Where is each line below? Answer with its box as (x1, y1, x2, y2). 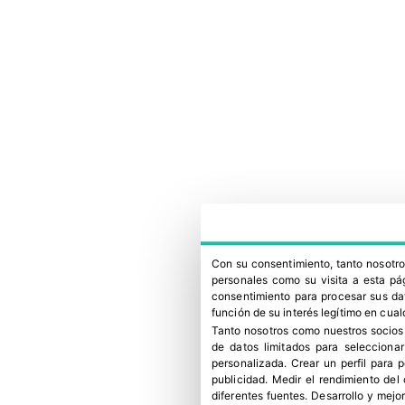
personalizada (212, 356, 285, 371)
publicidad (212, 372, 265, 387)
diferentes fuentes (212, 389, 306, 403)
